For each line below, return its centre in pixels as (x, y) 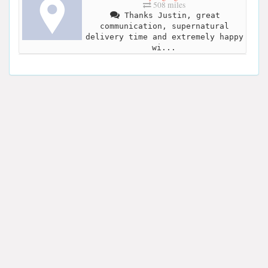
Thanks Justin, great (170, 16)
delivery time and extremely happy (164, 37)
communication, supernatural (164, 26)
